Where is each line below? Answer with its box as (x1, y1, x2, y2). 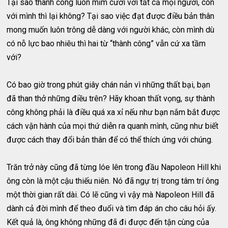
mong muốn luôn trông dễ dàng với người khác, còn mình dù (7, 25, 215, 35)
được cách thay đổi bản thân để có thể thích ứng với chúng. (7, 135, 213, 145)
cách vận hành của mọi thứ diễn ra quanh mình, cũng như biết (7, 121, 219, 131)
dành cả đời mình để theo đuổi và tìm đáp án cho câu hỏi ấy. (7, 204, 217, 214)
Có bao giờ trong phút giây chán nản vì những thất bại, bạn (7, 80, 211, 90)
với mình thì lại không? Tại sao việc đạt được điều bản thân (7, 11, 215, 21)
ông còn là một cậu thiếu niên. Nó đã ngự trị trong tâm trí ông (7, 176, 219, 186)
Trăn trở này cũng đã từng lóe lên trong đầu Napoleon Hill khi (7, 162, 221, 173)
